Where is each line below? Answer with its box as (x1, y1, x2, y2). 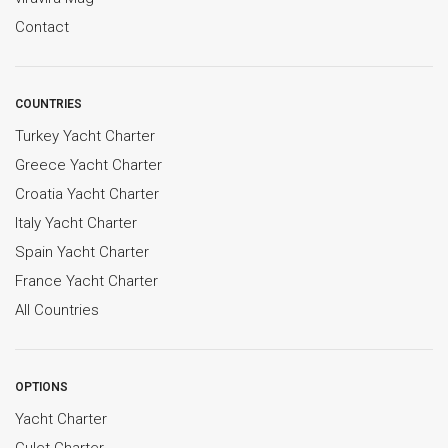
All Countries (15, 300, 99, 319)
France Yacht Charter (15, 271, 158, 290)
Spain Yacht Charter (15, 242, 149, 261)
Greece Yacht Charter (15, 155, 162, 174)
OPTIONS (15, 379, 68, 394)
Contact (15, 17, 69, 36)
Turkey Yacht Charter (15, 126, 155, 145)
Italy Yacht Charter (15, 213, 137, 232)
